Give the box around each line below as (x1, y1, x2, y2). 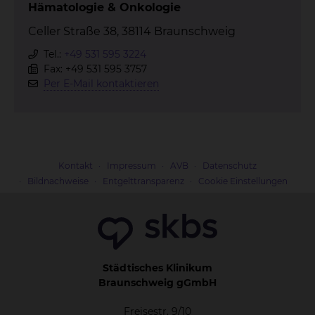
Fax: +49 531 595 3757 (41, 63, 147, 75)
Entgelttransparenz (103, 176, 184, 186)
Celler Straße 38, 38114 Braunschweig (28, 25, 236, 38)
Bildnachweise (27, 176, 89, 186)
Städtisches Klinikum (103, 261, 212, 274)
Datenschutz (202, 160, 257, 171)
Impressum (107, 160, 156, 171)
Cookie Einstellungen (198, 176, 288, 186)
